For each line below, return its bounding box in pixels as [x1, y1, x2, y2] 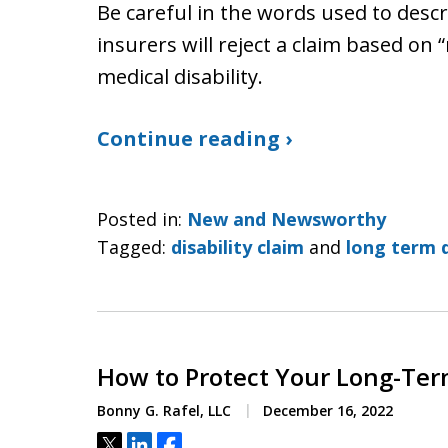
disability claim [171, 235, 304, 259]
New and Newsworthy [187, 207, 386, 231]
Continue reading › [97, 125, 292, 152]
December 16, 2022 [259, 401, 393, 420]
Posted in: [97, 207, 182, 231]
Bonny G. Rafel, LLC [97, 401, 231, 420]
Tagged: [97, 235, 166, 259]
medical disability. [97, 63, 263, 90]
